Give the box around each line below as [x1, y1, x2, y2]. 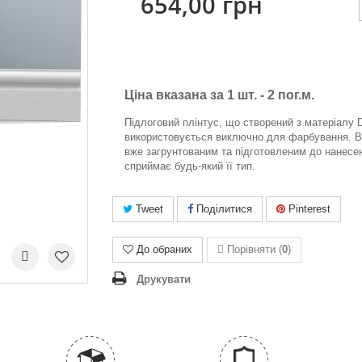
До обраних [137, 243, 192, 255]
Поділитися [193, 203, 252, 215]
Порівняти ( [224, 243, 282, 255]
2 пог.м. [267, 88, 314, 102]
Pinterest [285, 203, 330, 215]
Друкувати [137, 273, 191, 285]
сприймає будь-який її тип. [124, 160, 255, 172]
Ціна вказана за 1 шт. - [124, 88, 267, 102]
